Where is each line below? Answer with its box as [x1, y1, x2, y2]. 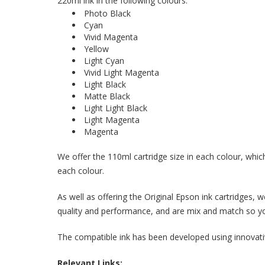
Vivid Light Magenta [84, 67, 159, 78]
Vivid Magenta [84, 31, 138, 43]
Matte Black [84, 91, 130, 102]
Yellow [84, 43, 109, 54]
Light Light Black [84, 102, 147, 114]
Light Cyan [84, 55, 124, 66]
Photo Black [84, 8, 131, 19]
